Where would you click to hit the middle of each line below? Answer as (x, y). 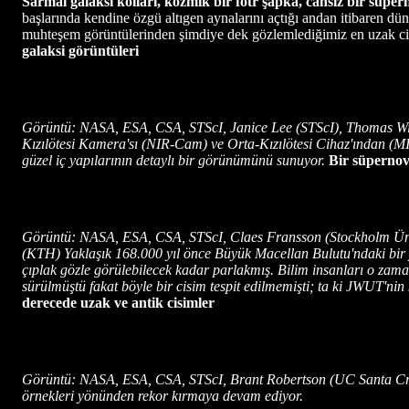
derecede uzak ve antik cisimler (118, 302)
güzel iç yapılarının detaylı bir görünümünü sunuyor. (175, 160)
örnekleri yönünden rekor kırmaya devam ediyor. (163, 395)
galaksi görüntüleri (80, 50)
